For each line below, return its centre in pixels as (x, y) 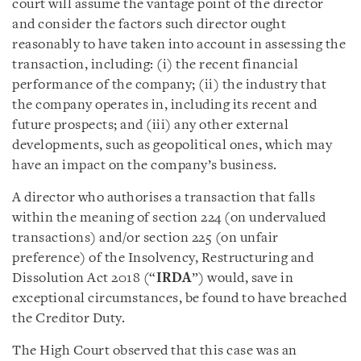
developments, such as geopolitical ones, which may (172, 145)
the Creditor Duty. (68, 318)
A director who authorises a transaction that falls (164, 197)
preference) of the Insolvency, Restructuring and (163, 258)
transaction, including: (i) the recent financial (155, 64)
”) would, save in (242, 278)
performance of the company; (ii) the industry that (169, 85)
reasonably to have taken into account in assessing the (179, 44)
